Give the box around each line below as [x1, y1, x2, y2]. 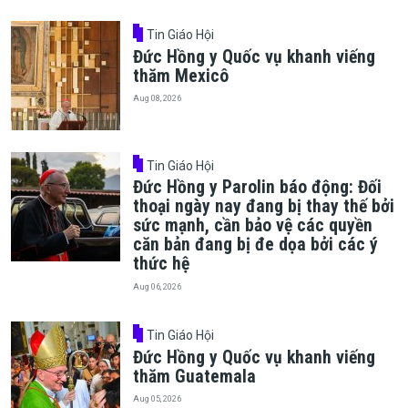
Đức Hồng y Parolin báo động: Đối [132, 177, 382, 199]
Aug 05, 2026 [132, 393, 181, 404]
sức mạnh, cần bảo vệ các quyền [132, 215, 372, 237]
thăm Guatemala [132, 365, 256, 387]
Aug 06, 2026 [132, 280, 181, 291]
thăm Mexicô [132, 65, 229, 87]
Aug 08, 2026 [132, 92, 181, 103]
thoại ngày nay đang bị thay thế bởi [132, 196, 394, 218]
